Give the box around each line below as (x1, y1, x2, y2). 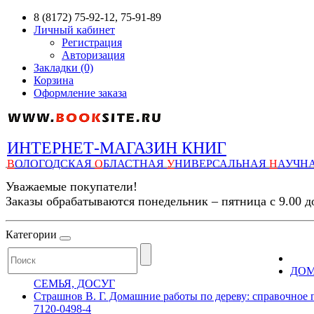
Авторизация (62, 49, 125, 61)
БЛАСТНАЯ (103, 158, 167, 170)
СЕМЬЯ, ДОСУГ (34, 278, 115, 289)
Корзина (34, 74, 74, 86)
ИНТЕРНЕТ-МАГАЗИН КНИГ (7, 139, 226, 157)
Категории (6, 228, 57, 240)
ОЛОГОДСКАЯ (15, 158, 95, 170)
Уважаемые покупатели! (6, 179, 137, 193)
